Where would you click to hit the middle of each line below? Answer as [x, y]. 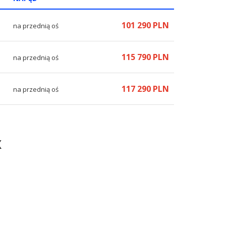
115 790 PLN [145, 57]
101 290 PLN [145, 25]
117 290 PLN [145, 89]
